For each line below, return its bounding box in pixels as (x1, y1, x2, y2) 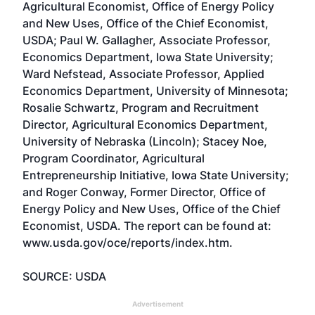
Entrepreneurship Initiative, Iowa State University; (22, 168, 289, 182)
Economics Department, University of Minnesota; (22, 84, 288, 98)
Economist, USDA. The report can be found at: (22, 219, 271, 233)
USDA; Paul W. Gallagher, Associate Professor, (22, 33, 271, 47)
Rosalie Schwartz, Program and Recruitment (22, 101, 259, 115)
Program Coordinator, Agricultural (22, 151, 205, 165)
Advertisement (131, 300, 184, 308)
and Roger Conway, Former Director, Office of (22, 185, 266, 199)
